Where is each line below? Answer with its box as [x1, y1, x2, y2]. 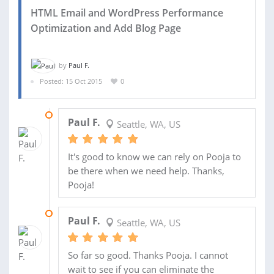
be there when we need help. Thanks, [67, 164, 224, 177]
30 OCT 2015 [57, 109, 97, 119]
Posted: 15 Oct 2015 [40, 76, 102, 86]
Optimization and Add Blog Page [31, 21, 181, 35]
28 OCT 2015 [57, 208, 97, 218]
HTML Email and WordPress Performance [31, 6, 223, 20]
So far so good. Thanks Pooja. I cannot [67, 248, 228, 261]
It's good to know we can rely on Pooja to [67, 150, 241, 163]
